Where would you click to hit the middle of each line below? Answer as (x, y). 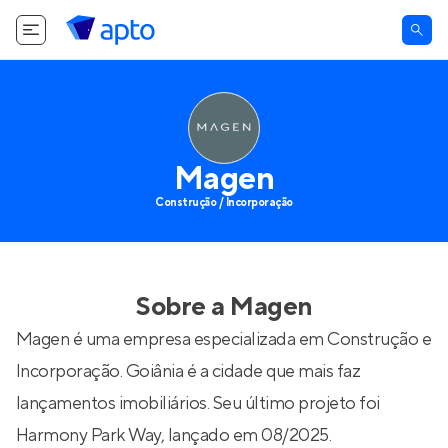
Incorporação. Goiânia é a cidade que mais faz (188, 371)
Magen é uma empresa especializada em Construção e (224, 339)
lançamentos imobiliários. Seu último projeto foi (198, 403)
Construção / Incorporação (224, 203)
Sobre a (183, 307)
